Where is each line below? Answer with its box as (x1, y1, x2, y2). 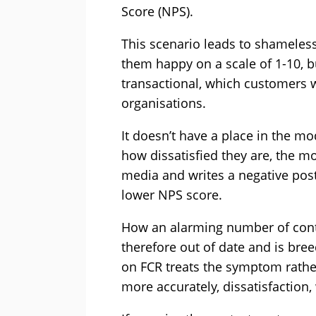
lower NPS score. (121, 186, 222, 204)
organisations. (121, 95, 206, 112)
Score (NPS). (121, 3, 193, 20)
